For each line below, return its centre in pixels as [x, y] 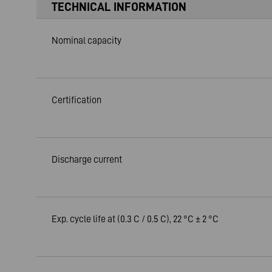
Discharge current [87, 159]
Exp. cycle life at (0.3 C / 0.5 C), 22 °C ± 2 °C [135, 218]
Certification [76, 99]
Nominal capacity [87, 40]
